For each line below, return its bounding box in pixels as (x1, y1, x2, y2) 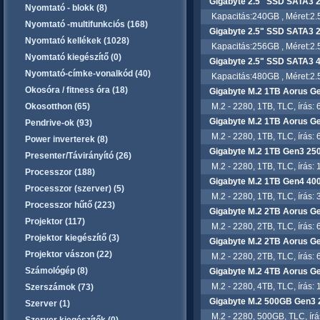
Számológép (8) (25, 266, 88, 276)
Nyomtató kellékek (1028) (25, 36, 129, 46)
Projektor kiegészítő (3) (25, 233, 119, 243)
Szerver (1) (25, 299, 70, 309)
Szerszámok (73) (25, 282, 94, 292)
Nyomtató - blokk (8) (25, 3, 107, 13)
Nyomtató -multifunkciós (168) (25, 19, 148, 29)
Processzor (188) (25, 167, 95, 177)
